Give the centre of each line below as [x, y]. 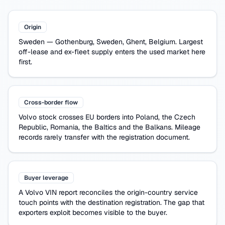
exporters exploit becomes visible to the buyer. [93, 212]
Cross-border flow [51, 102]
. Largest [189, 42]
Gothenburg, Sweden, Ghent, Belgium [115, 42]
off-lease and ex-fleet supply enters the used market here [112, 52]
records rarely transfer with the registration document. [104, 137]
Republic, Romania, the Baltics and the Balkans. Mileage [109, 127]
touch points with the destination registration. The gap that [111, 202]
